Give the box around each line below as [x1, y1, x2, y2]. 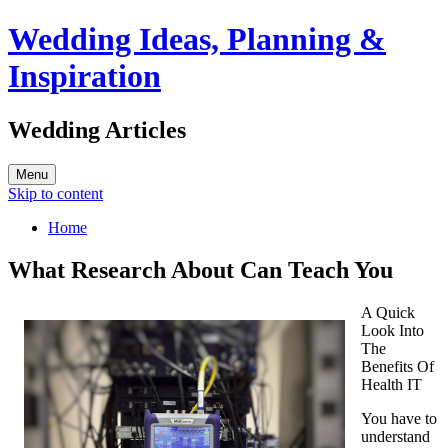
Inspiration [8, 58, 161, 95]
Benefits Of [361, 357, 434, 375]
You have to [361, 409, 437, 427]
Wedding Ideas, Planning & [8, 21, 386, 58]
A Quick [361, 303, 415, 321]
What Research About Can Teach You [8, 256, 393, 283]
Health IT [361, 375, 422, 393]
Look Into [361, 321, 424, 339]
